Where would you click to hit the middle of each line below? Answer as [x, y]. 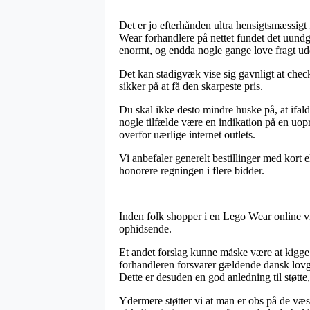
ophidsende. [145, 228]
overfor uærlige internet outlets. [187, 134]
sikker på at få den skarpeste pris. [191, 86]
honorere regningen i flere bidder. [192, 170]
